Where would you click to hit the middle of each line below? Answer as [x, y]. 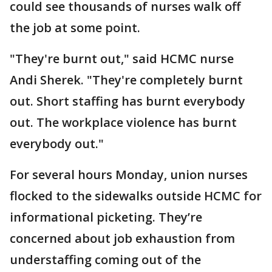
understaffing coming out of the [105, 260]
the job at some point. [75, 28]
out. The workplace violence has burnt [123, 122]
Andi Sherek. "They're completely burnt [126, 80]
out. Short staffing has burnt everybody [127, 101]
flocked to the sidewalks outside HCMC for [136, 196]
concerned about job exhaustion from [122, 238]
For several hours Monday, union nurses [129, 175]
